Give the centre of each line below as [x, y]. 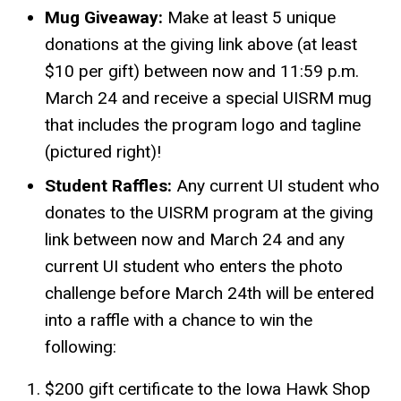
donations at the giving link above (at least [201, 45]
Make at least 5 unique [249, 18]
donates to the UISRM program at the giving [209, 213]
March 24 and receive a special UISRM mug [208, 98]
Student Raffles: [108, 186]
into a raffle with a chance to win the [179, 320]
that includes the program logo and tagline [203, 125]
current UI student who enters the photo [194, 267]
